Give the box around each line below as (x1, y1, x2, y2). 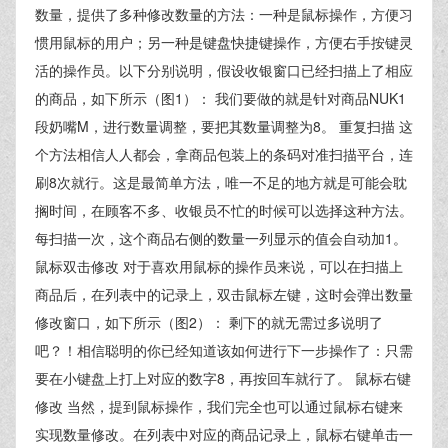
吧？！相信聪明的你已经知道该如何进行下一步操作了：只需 (35, 340, 413, 360)
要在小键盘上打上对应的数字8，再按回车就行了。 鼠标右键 (35, 368, 411, 388)
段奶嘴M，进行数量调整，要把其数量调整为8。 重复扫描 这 (35, 116, 413, 136)
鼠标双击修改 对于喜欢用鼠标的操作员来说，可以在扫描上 (35, 256, 403, 276)
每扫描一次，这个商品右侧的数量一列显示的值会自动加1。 (35, 228, 407, 248)
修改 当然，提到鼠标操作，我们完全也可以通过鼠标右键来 (35, 396, 403, 416)
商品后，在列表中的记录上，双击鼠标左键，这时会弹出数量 (35, 284, 413, 304)
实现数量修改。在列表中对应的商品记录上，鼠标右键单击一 (35, 424, 413, 444)
